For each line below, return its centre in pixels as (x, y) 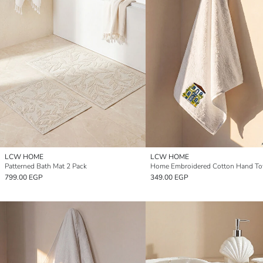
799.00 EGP (24, 178)
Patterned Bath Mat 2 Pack (46, 166)
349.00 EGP (169, 178)
